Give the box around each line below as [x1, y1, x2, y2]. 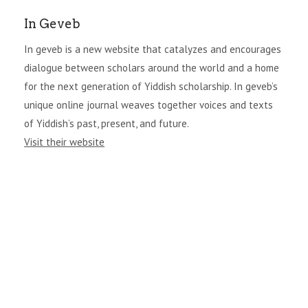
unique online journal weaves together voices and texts [24, 98, 273, 111]
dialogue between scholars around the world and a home [24, 60, 279, 74]
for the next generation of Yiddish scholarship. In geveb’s [24, 79, 278, 93]
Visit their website [24, 135, 104, 148]
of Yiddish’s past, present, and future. [24, 116, 189, 130]
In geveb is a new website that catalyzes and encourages [24, 42, 281, 56]
